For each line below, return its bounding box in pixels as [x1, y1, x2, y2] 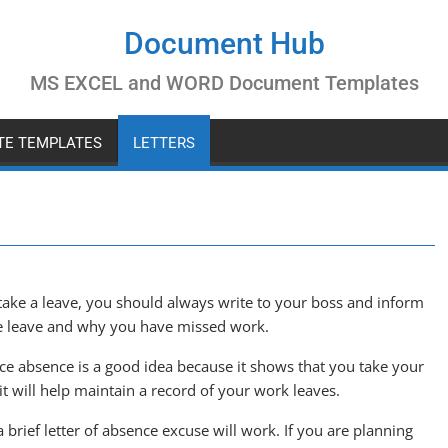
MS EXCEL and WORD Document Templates [29, 71, 419, 95]
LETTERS [133, 134, 195, 152]
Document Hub [123, 26, 325, 61]
